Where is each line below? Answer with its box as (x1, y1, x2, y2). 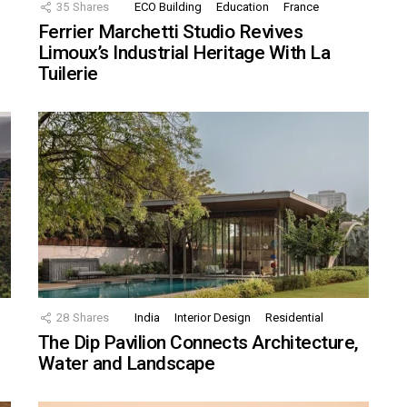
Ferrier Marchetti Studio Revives (38, 21, 303, 44)
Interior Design (174, 311, 251, 325)
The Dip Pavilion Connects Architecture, (38, 332, 359, 354)
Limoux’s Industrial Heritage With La (38, 42, 331, 65)
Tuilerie (38, 63, 98, 85)
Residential (265, 311, 323, 325)
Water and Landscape (38, 352, 215, 375)
